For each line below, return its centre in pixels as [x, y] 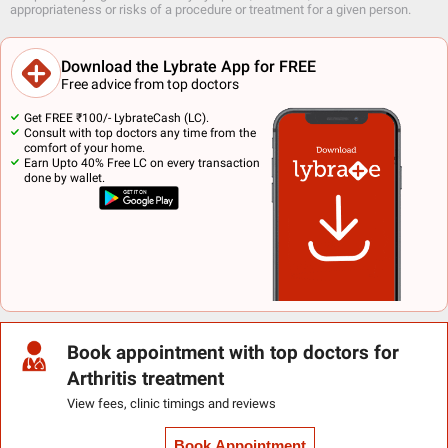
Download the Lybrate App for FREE [188, 66]
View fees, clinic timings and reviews [172, 404]
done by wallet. [64, 178]
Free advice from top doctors [150, 83]
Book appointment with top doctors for [233, 353]
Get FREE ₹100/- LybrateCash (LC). [116, 118]
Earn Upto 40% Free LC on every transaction [142, 163]
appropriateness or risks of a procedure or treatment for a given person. [210, 10]
